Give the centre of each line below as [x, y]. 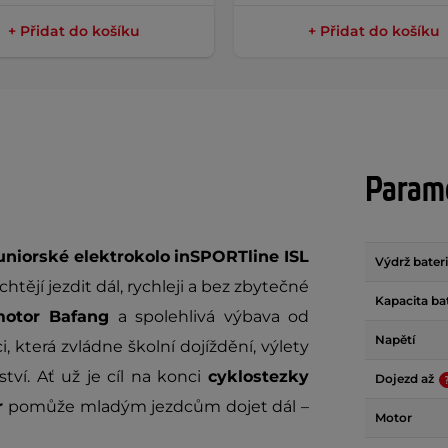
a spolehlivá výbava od [209, 316]
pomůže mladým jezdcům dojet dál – [159, 406]
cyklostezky [258, 376]
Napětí [395, 339]
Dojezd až [406, 378]
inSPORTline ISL [241, 256]
